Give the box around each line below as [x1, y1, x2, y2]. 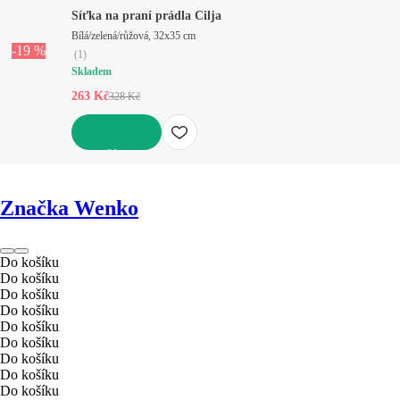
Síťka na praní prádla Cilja [71, 8, 221, 22]
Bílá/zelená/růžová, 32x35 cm [71, 29, 196, 42]
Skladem [71, 64, 112, 78]
